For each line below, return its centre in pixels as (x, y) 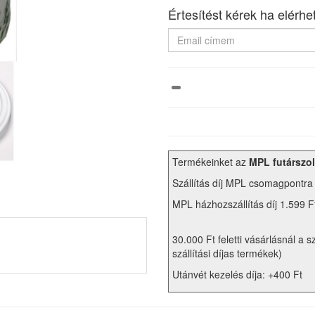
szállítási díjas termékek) (227, 253)
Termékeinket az (211, 162)
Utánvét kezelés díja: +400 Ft (237, 275)
